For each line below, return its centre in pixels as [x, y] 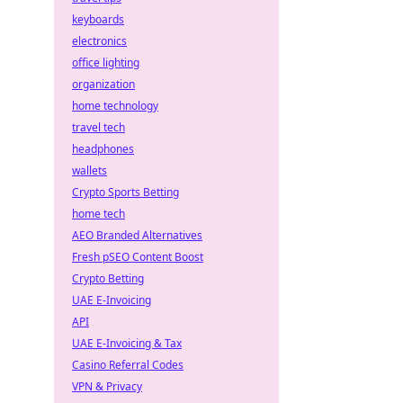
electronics [99, 41]
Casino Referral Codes [128, 365]
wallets [90, 170]
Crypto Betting [108, 278]
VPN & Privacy [107, 386]
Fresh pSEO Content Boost [138, 257]
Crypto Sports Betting [125, 192]
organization [103, 84]
